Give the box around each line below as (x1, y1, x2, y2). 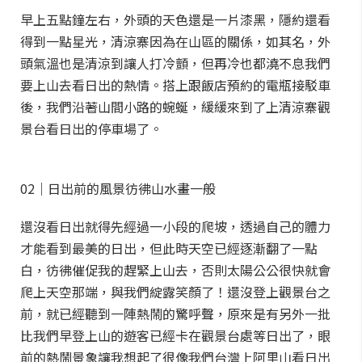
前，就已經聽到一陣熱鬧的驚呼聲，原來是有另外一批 (20, 304, 330, 323)
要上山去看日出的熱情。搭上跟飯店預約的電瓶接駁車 (20, 75, 330, 95)
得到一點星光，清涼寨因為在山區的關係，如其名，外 (20, 32, 330, 51)
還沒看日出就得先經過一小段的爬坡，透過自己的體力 (20, 217, 330, 236)
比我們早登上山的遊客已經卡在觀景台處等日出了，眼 (20, 326, 330, 345)
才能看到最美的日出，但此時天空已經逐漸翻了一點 (20, 238, 318, 258)
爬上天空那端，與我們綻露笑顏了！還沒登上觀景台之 (20, 282, 330, 301)
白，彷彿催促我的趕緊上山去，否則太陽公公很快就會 (20, 260, 330, 280)
